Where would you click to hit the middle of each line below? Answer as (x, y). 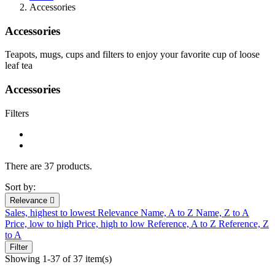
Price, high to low (112, 223)
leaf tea (19, 66)
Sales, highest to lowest (51, 212)
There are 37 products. (48, 166)
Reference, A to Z (183, 223)
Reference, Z (244, 223)
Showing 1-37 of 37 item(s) (58, 258)
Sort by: (20, 187)
